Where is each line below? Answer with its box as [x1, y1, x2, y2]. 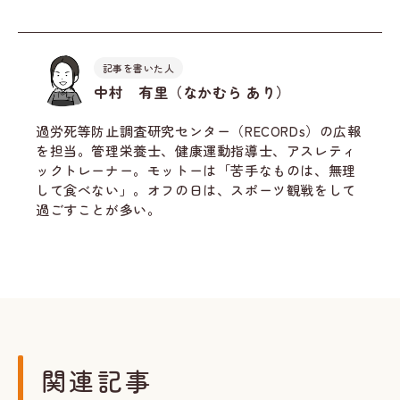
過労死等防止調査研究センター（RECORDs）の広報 [36, 121, 362, 141]
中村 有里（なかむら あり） [94, 80, 291, 103]
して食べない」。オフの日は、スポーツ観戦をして [36, 180, 356, 200]
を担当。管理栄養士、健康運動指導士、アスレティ [36, 141, 356, 161]
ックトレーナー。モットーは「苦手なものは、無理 [36, 161, 356, 180]
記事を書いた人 [103, 60, 175, 75]
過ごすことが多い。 [36, 200, 162, 220]
